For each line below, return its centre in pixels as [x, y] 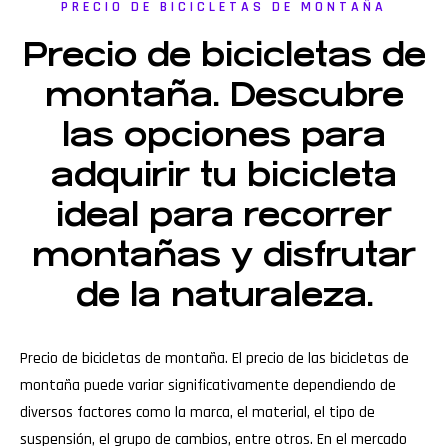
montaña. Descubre [224, 94]
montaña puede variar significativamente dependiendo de [208, 385]
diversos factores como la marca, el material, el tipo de [197, 412]
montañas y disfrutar [224, 254]
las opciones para [224, 134]
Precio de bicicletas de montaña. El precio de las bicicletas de [214, 358]
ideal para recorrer [224, 214]
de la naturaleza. [224, 294]
